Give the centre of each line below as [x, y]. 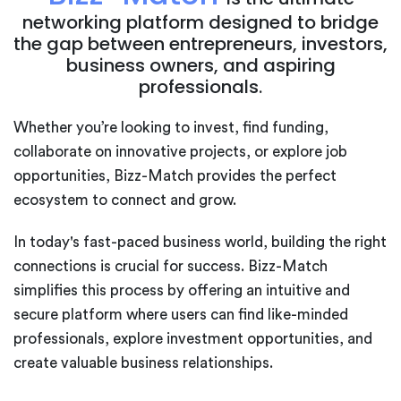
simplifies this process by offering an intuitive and [182, 290]
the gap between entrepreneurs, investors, [200, 43]
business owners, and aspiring [200, 65]
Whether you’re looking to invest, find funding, [171, 127]
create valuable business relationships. [143, 363]
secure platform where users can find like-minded [181, 314]
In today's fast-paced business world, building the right [200, 242]
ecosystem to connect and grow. [125, 200]
